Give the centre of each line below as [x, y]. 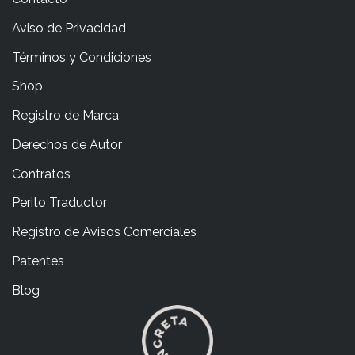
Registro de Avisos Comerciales [104, 232]
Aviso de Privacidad [69, 29]
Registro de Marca [65, 116]
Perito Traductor [59, 203]
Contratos [41, 174]
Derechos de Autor [67, 145]
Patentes [38, 261]
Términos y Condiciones [82, 58]
